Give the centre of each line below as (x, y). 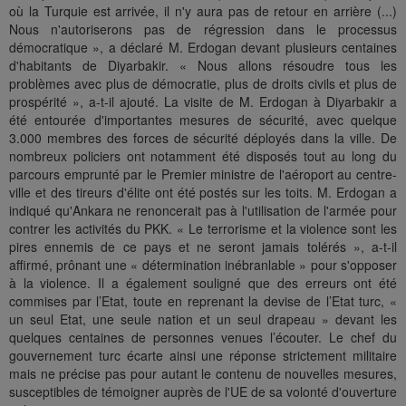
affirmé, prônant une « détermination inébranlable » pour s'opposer (203, 265)
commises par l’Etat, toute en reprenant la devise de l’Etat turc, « (203, 301)
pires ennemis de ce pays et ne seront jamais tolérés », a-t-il (203, 247)
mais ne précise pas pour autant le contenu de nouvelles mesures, (203, 374)
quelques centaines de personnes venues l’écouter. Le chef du (203, 338)
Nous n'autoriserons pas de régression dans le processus (203, 29)
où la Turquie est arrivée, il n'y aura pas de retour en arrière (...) (203, 11)
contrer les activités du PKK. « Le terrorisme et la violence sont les (203, 229)
